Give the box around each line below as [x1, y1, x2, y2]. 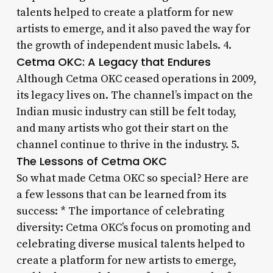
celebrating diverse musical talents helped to [16, 236, 245, 251]
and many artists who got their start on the [16, 121, 229, 135]
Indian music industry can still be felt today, [16, 104, 236, 119]
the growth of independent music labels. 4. [16, 38, 232, 52]
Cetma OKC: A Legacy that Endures [16, 54, 211, 69]
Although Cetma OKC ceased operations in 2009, [16, 71, 257, 86]
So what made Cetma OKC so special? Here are [16, 171, 249, 185]
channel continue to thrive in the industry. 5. [16, 137, 239, 152]
